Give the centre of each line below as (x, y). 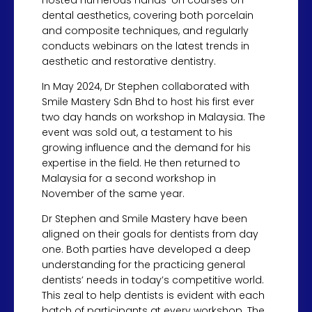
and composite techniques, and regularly (145, 31)
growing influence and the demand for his (146, 148)
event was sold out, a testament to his (137, 132)
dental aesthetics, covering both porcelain (148, 15)
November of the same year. (113, 194)
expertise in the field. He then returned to (141, 163)
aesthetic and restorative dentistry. (129, 61)
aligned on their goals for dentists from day (150, 234)
